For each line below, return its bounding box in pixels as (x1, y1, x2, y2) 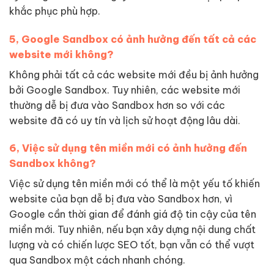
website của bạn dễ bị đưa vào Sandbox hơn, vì (9, 193, 232, 206)
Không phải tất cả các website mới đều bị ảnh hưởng (9, 68, 259, 81)
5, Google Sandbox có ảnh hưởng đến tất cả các (9, 32, 256, 45)
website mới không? (9, 48, 114, 61)
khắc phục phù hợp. (9, 4, 100, 17)
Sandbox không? (9, 157, 96, 170)
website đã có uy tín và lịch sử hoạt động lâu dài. (9, 114, 240, 127)
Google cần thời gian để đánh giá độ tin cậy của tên (9, 208, 256, 221)
